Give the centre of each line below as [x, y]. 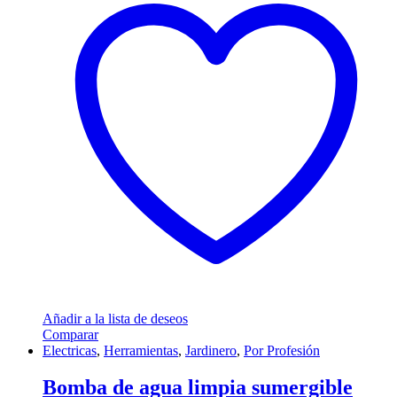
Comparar [70, 334]
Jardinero [211, 350]
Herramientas [141, 350]
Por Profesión [282, 350]
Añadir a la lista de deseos [115, 318]
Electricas [70, 350]
